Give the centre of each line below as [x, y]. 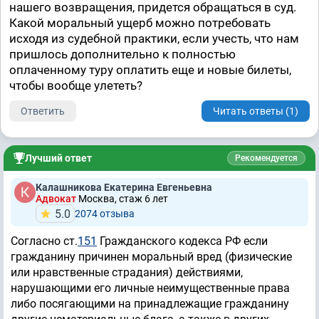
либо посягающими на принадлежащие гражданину [150, 304]
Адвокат [57, 199]
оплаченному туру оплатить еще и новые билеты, [150, 70]
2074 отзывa [105, 214]
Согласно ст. [44, 241]
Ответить [43, 111]
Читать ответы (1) [256, 111]
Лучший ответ [58, 158]
